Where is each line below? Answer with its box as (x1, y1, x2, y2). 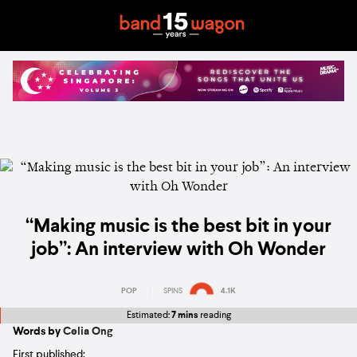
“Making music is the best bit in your (25, 218, 331, 237)
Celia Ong (63, 325, 112, 337)
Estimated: (126, 311, 171, 320)
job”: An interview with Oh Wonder (31, 241, 326, 261)
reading (198, 311, 231, 320)
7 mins (171, 311, 198, 320)
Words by (13, 325, 63, 337)
